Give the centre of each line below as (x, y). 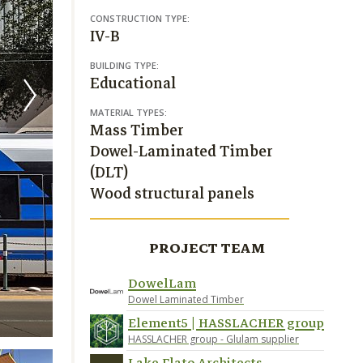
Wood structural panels (172, 193)
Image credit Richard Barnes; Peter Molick (194, 319)
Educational (133, 83)
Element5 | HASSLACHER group (226, 323)
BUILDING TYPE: (124, 65)
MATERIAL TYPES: (128, 112)
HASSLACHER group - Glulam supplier (214, 339)
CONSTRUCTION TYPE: (140, 18)
